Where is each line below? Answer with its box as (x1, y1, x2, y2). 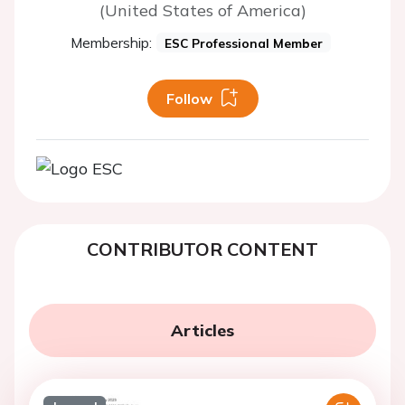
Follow (165, 89, 212, 108)
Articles (171, 320, 234, 341)
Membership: (71, 33, 153, 52)
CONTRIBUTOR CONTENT (87, 238, 318, 260)
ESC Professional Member (165, 35, 323, 51)
